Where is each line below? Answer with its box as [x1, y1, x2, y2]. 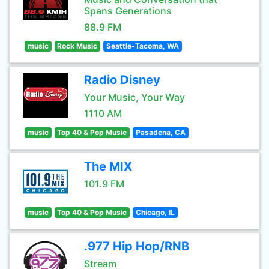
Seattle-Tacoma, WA [106, 41, 179, 50]
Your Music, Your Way [84, 91, 185, 103]
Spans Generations [84, 5, 172, 17]
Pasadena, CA [135, 128, 186, 137]
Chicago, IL [135, 208, 175, 217]
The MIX [84, 159, 132, 174]
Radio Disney [84, 73, 160, 87]
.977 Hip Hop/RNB [84, 239, 189, 253]
